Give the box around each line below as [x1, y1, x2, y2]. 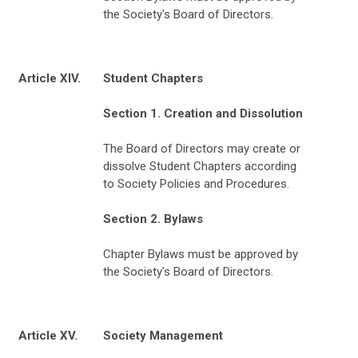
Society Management [103, 328, 223, 343]
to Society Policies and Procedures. [103, 176, 289, 191]
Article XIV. [18, 70, 81, 86]
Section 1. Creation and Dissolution [103, 105, 303, 121]
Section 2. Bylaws [103, 211, 203, 226]
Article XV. [18, 328, 78, 343]
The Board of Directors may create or [103, 141, 300, 156]
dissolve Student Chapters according [103, 158, 296, 173]
